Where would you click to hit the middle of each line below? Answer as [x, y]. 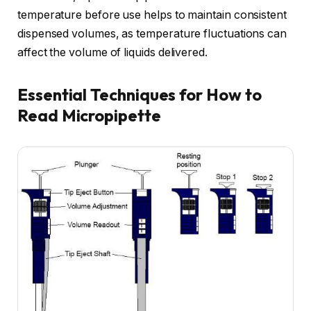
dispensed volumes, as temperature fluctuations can [152, 33]
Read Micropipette [89, 115]
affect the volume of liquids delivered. [112, 52]
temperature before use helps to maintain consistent [152, 15]
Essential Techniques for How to [140, 94]
